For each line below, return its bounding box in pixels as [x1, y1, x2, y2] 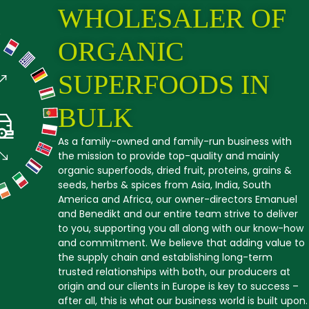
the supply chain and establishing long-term [58, 250, 272, 265]
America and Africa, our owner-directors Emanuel [58, 192, 297, 207]
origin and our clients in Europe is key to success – [58, 279, 299, 294]
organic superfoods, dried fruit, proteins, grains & [58, 163, 292, 178]
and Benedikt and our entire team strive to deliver [58, 207, 298, 221]
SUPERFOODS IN [58, 69, 270, 101]
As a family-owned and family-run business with [58, 134, 292, 149]
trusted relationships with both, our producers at [58, 265, 290, 279]
